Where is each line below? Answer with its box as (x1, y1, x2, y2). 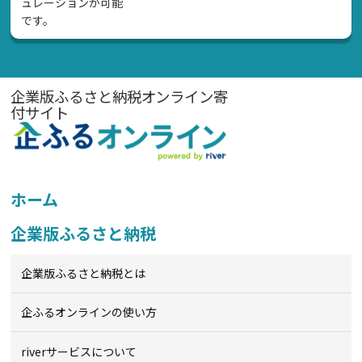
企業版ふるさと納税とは (21, 265, 146, 282)
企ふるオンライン (21, 304, 112, 321)
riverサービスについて (21, 343, 137, 360)
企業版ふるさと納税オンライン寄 (11, 85, 228, 107)
